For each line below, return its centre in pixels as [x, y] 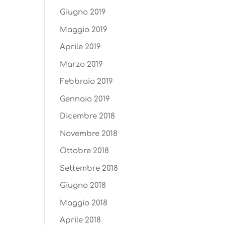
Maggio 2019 [84, 30]
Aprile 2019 [81, 47]
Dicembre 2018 [88, 116]
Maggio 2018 [84, 203]
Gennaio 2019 [85, 99]
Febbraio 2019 [87, 82]
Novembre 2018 [89, 134]
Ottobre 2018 [85, 151]
